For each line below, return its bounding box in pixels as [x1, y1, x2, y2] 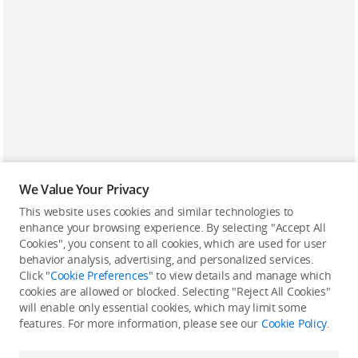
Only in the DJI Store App [99, 296, 259, 316]
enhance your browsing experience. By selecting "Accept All [19, 220, 326, 235]
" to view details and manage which [149, 268, 332, 283]
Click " [19, 268, 51, 283]
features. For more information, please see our [19, 316, 261, 331]
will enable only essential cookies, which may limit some [19, 300, 307, 315]
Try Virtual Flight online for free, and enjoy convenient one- [28, 328, 330, 344]
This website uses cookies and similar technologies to [19, 204, 294, 219]
